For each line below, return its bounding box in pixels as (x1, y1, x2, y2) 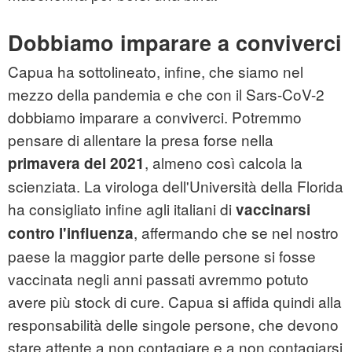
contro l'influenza (8, 222, 134, 244)
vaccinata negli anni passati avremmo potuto (8, 268, 309, 290)
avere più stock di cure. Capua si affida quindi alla (8, 291, 342, 313)
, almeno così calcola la (145, 152, 302, 174)
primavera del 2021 (8, 152, 145, 174)
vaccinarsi (232, 199, 310, 221)
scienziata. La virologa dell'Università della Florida (8, 175, 343, 197)
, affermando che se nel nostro (134, 222, 339, 244)
